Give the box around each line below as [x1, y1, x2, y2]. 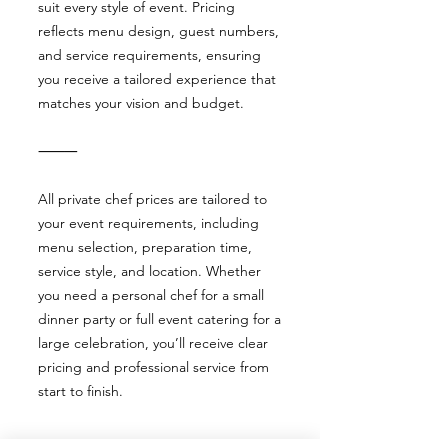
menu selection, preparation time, [38, 238, 252, 256]
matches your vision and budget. [38, 94, 244, 112]
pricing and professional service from [38, 358, 269, 376]
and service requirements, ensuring [38, 46, 261, 64]
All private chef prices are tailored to [38, 190, 267, 208]
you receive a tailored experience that [38, 70, 276, 88]
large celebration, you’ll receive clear [38, 334, 268, 352]
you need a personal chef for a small [38, 286, 264, 304]
